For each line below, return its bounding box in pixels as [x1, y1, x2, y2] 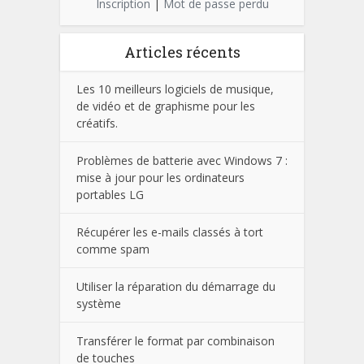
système [76, 296, 121, 312]
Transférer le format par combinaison [76, 333, 275, 349]
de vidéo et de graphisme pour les [76, 98, 255, 115]
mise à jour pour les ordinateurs [76, 170, 245, 186]
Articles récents [123, 42, 240, 63]
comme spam [76, 241, 149, 258]
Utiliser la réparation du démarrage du [76, 279, 275, 295]
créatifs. [76, 115, 118, 132]
